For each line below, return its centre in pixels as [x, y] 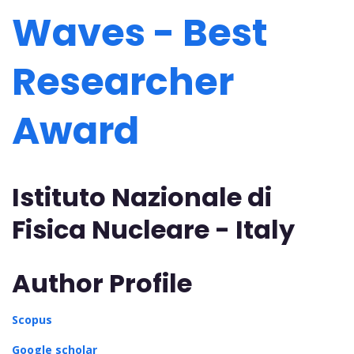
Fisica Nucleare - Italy [153, 230]
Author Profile [102, 283]
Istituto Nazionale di [142, 198]
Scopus [32, 319]
